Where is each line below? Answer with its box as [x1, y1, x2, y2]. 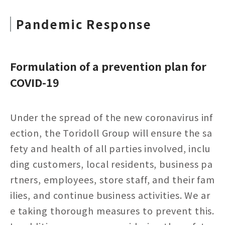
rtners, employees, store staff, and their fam [10, 172, 215, 186]
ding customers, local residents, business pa [10, 157, 213, 170]
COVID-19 [10, 74, 59, 90]
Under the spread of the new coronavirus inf [10, 110, 213, 124]
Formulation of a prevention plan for [10, 58, 206, 74]
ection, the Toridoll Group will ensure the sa [10, 126, 213, 139]
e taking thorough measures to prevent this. [10, 203, 215, 217]
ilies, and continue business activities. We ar [10, 188, 210, 201]
